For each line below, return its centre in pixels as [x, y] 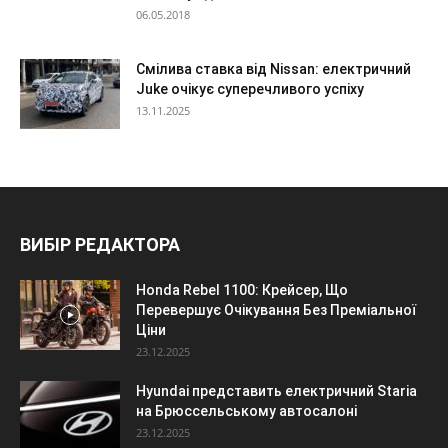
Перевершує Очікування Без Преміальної [276, 310]
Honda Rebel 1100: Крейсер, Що [242, 290]
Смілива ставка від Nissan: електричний [273, 69]
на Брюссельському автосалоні [246, 411]
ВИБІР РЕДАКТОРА [100, 245]
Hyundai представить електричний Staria [276, 391]
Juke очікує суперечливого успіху [250, 89]
